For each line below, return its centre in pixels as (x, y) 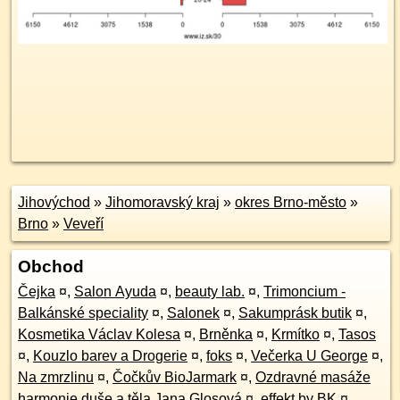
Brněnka (226, 334)
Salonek (193, 313)
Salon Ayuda (115, 292)
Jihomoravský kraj (162, 202)
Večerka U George (309, 356)
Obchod (51, 267)
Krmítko (296, 334)
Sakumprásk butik (295, 313)
